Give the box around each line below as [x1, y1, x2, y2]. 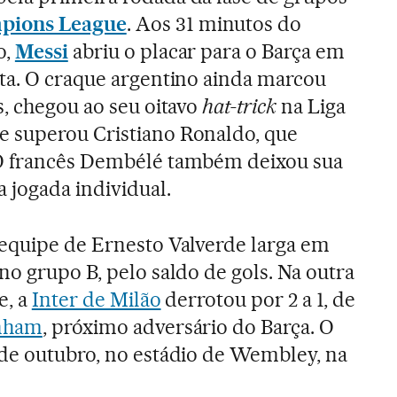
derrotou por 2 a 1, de [160, 287, 356, 313]
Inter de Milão [31, 287, 161, 313]
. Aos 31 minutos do [126, 12, 302, 37]
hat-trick [202, 94, 277, 120]
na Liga [276, 94, 346, 120]
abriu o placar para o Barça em [67, 39, 346, 65]
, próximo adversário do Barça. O [42, 315, 335, 340]
